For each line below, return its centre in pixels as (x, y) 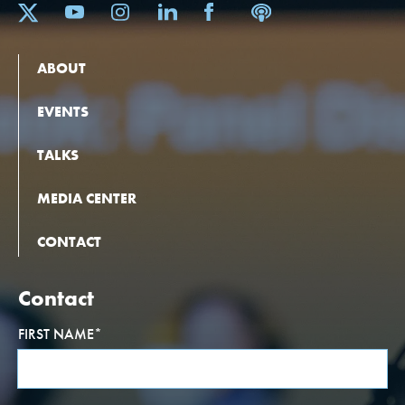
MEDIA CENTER (87, 199)
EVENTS (63, 112)
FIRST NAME (56, 334)
